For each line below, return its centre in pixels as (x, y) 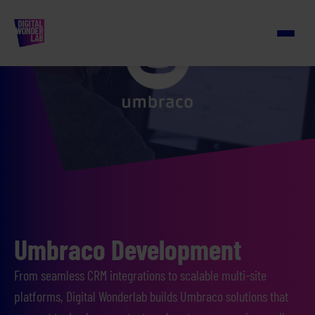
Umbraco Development (128, 249)
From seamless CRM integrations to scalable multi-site (140, 275)
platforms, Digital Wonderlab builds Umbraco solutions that (151, 296)
